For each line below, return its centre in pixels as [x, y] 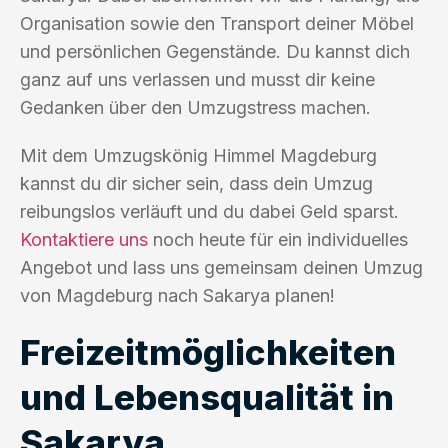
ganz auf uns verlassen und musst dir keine [197, 79]
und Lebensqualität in [207, 396]
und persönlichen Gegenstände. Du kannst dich [215, 51]
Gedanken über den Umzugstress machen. [195, 107]
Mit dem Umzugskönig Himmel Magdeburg [198, 155]
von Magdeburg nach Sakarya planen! [177, 295]
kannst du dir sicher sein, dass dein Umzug [196, 183]
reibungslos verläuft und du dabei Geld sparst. [209, 211]
